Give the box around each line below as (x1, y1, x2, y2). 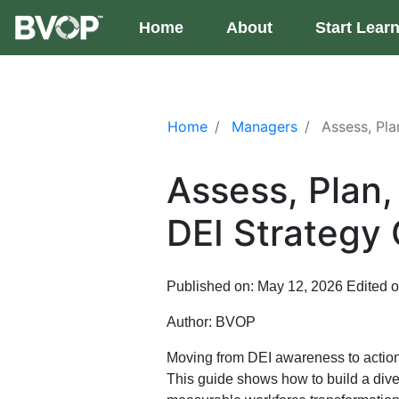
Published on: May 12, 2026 (167, 279, 346, 295)
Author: (167, 314, 216, 330)
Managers (232, 118, 297, 136)
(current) (183, 18, 249, 37)
